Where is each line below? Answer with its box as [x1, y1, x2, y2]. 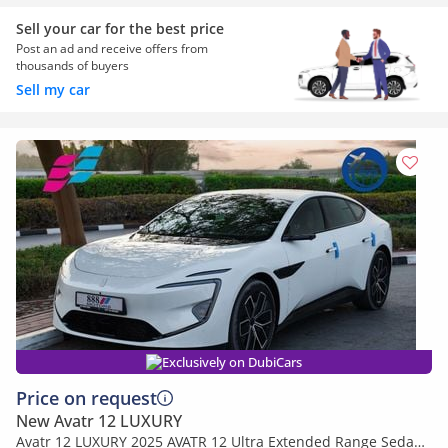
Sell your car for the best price [16, 19, 224, 38]
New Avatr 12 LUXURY [16, 410, 182, 432]
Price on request [16, 386, 157, 410]
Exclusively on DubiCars [162, 353, 302, 371]
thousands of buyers [16, 57, 129, 74]
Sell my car [16, 80, 90, 99]
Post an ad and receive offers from [16, 40, 208, 57]
